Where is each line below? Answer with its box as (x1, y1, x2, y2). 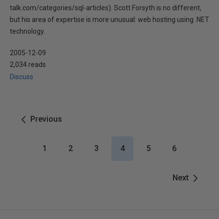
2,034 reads (10, 61, 46, 68)
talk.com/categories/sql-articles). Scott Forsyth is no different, (10, 4, 201, 12)
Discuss (10, 73, 33, 81)
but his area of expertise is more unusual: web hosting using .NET (10, 16, 209, 23)
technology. (10, 27, 45, 35)
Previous (30, 114, 62, 124)
